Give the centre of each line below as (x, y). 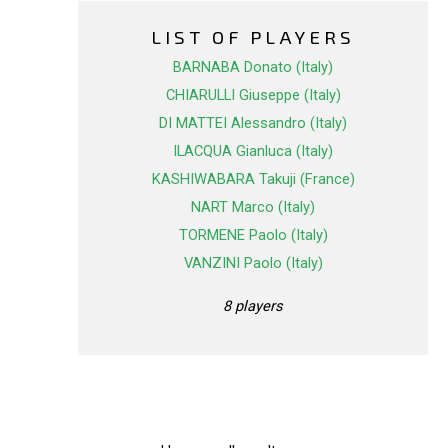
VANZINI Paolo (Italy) (253, 263)
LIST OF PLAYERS (253, 37)
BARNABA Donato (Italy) (253, 67)
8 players (253, 305)
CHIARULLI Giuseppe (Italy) (253, 95)
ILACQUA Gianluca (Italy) (253, 151)
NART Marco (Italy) (253, 207)
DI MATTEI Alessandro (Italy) (253, 123)
